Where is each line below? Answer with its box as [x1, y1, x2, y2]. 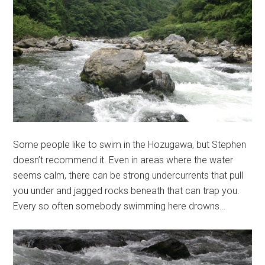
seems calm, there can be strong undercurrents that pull [13, 170, 244, 182]
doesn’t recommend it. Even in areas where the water [13, 154, 234, 166]
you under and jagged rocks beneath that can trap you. [13, 185, 240, 197]
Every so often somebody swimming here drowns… [13, 201, 226, 212]
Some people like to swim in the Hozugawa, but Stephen [13, 139, 247, 151]
